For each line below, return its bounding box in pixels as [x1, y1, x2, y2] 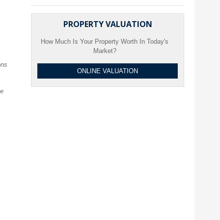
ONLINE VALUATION [77, 67, 138, 75]
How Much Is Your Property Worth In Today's [41, 38, 169, 45]
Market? [93, 47, 116, 55]
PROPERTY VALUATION [63, 19, 152, 29]
